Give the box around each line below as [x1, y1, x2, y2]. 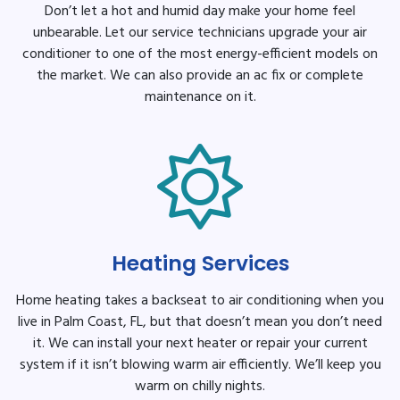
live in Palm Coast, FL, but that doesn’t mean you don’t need [18, 310, 382, 334]
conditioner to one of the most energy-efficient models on [22, 42, 378, 66]
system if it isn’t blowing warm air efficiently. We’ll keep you [19, 353, 381, 377]
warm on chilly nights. [135, 374, 265, 398]
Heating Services [111, 247, 289, 278]
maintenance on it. [144, 85, 256, 109]
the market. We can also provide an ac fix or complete [37, 63, 363, 87]
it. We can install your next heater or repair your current [32, 331, 368, 355]
